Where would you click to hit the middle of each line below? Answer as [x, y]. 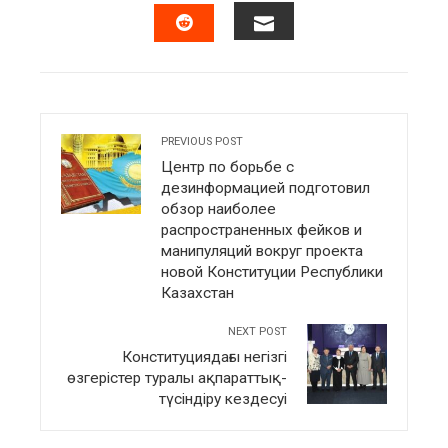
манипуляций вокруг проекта [262, 251]
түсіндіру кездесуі [223, 399]
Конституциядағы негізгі [204, 357]
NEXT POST [257, 332]
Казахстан [197, 293]
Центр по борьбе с [227, 167]
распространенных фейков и [261, 230]
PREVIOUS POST [202, 142]
